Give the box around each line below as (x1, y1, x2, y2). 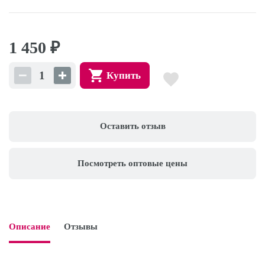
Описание (9, 222, 50, 231)
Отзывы (63, 222, 98, 231)
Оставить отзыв (99, 121, 166, 131)
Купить (106, 69, 141, 81)
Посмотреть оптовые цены (77, 158, 188, 168)
